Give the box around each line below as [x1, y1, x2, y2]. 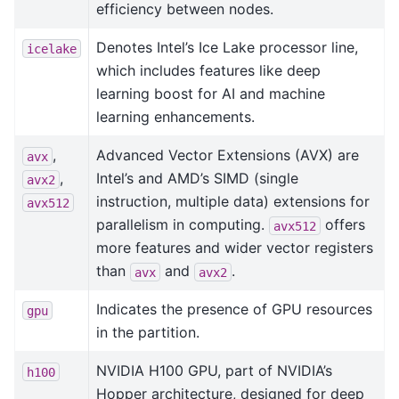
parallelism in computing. [96, 216, 269, 234]
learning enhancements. [96, 108, 255, 126]
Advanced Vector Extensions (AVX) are [96, 146, 359, 165]
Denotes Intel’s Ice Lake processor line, [96, 38, 358, 57]
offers [321, 216, 365, 234]
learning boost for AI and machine [96, 85, 325, 103]
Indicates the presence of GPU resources [96, 300, 372, 319]
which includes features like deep [96, 61, 321, 80]
